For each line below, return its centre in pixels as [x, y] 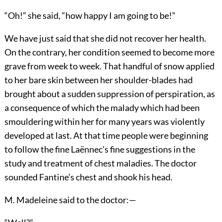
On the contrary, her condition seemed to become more [109, 52]
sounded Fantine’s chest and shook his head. [88, 177]
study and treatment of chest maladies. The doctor [100, 163]
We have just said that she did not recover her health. [105, 38]
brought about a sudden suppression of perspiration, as [110, 93]
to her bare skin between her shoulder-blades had [98, 80]
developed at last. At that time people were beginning [106, 135]
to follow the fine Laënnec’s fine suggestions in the [100, 149]
